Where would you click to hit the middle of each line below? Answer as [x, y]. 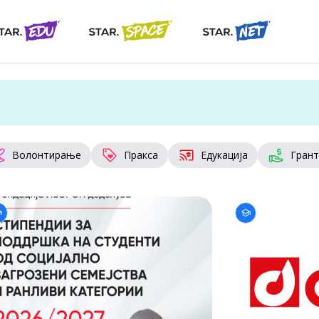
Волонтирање [47, 155]
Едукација [224, 155]
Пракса [141, 155]
